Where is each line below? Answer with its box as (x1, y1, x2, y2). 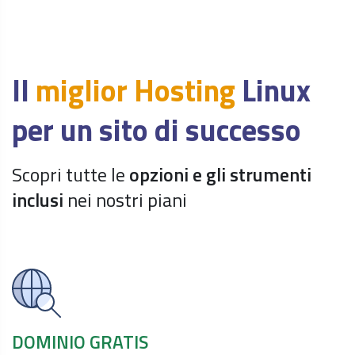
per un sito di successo (12, 107, 301, 153)
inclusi (12, 185, 63, 214)
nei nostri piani (63, 185, 187, 214)
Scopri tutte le (12, 160, 129, 189)
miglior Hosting (36, 67, 235, 113)
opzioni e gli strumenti (129, 160, 311, 189)
